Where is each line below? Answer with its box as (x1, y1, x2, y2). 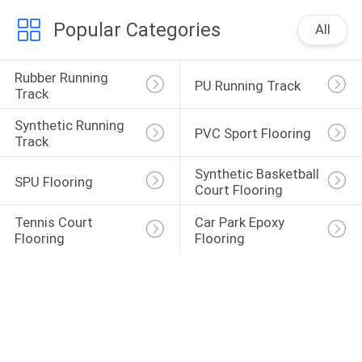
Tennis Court (14, 213, 96, 230)
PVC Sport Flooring (194, 125, 311, 142)
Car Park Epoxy (194, 213, 288, 230)
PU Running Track (194, 77, 301, 94)
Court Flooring (194, 182, 283, 199)
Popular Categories (53, 19, 221, 42)
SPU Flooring (14, 174, 93, 191)
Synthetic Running (14, 117, 128, 134)
